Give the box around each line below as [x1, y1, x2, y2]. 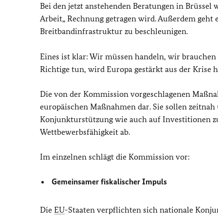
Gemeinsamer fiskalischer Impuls [52, 177, 167, 186]
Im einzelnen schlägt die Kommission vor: [40, 152, 190, 162]
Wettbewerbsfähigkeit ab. [40, 127, 130, 137]
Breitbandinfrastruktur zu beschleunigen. [40, 26, 188, 36]
